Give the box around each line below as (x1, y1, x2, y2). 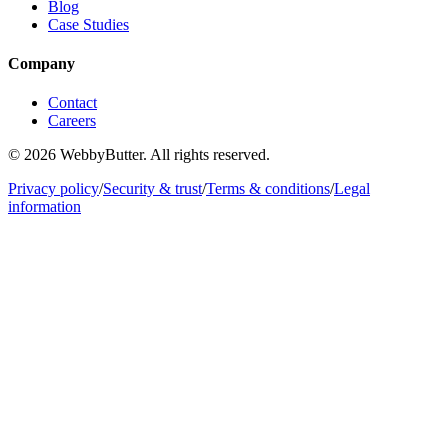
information (8, 198, 81, 216)
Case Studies (48, 15, 129, 33)
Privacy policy (8, 180, 99, 198)
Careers (48, 112, 96, 130)
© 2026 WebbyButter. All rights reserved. (8, 146, 270, 164)
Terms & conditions (206, 180, 330, 198)
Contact (48, 94, 97, 112)
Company (8, 54, 75, 72)
